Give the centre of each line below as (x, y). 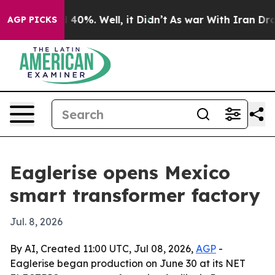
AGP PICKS (32, 20)
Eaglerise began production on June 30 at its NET (128, 263)
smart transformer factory (135, 195)
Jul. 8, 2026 (36, 222)
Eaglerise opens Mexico (120, 172)
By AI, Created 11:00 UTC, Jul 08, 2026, (103, 249)
